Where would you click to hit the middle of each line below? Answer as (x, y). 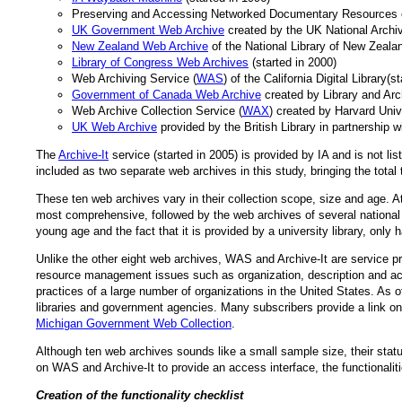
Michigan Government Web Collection (134, 323)
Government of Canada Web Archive (166, 94)
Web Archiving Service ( (134, 78)
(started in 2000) (293, 62)
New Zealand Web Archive (140, 46)
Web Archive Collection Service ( (157, 110)
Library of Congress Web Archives (160, 62)
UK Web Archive (114, 127)
